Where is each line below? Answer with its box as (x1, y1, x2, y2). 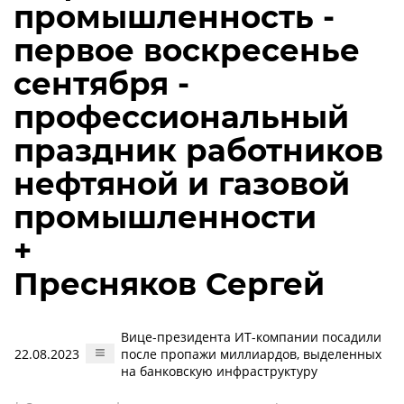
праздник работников (14, 132, 383, 170)
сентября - (14, 65, 189, 103)
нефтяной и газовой (14, 165, 350, 203)
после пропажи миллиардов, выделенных (121, 345, 381, 363)
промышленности (14, 198, 317, 236)
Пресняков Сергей (14, 265, 325, 303)
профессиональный (14, 98, 349, 136)
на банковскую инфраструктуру (121, 363, 317, 380)
